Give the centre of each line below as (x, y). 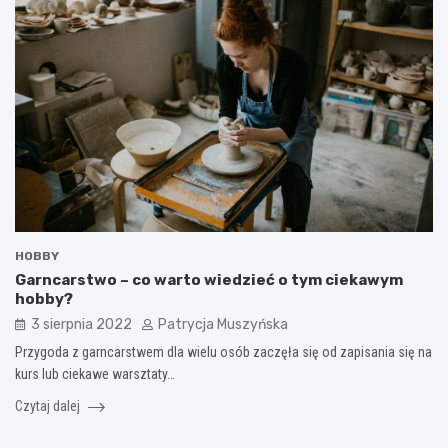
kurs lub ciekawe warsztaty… (95, 373)
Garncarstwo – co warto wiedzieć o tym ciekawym (209, 279)
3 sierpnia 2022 (81, 324)
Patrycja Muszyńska (223, 324)
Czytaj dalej (49, 405)
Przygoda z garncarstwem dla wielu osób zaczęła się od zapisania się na (223, 351)
